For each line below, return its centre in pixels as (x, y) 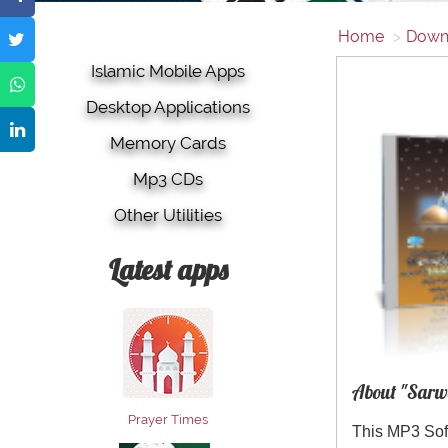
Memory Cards (168, 143)
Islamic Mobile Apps (168, 71)
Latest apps (168, 270)
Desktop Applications (168, 107)
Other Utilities (168, 215)
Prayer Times (168, 420)
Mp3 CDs (168, 179)
